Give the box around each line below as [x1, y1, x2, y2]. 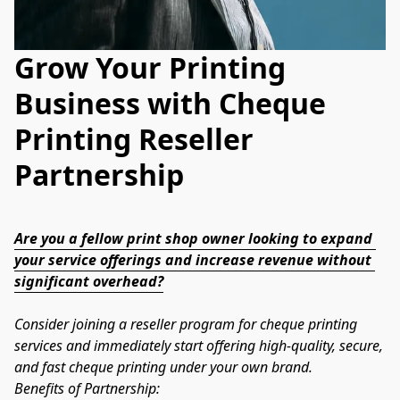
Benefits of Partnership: [14, 378, 160, 398]
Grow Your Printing [14, 48, 286, 87]
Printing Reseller [14, 120, 254, 159]
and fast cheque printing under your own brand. [14, 356, 312, 377]
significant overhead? [14, 271, 163, 291]
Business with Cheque [14, 84, 326, 123]
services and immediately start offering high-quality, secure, [14, 335, 383, 355]
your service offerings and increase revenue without [14, 249, 371, 270]
